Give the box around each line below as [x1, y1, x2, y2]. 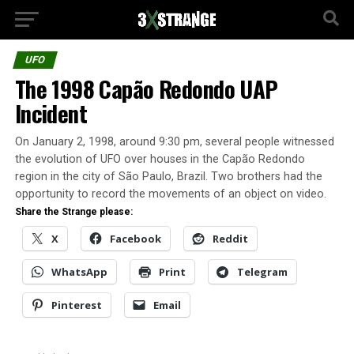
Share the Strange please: [14, 206, 133, 217]
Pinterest [51, 298, 102, 312]
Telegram [236, 265, 288, 279]
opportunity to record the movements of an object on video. [14, 187, 326, 201]
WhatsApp [51, 265, 107, 279]
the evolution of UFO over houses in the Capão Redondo [14, 153, 305, 166]
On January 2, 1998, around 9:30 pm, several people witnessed [14, 135, 334, 149]
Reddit [212, 232, 248, 246]
